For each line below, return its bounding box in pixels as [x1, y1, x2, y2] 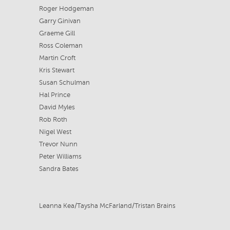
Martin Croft [39, 54, 75, 62]
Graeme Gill [39, 30, 75, 37]
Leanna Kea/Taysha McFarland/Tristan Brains [39, 202, 176, 209]
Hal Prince [39, 91, 70, 99]
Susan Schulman [39, 79, 90, 86]
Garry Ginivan [39, 17, 81, 25]
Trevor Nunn [39, 141, 78, 148]
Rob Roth [39, 116, 67, 123]
